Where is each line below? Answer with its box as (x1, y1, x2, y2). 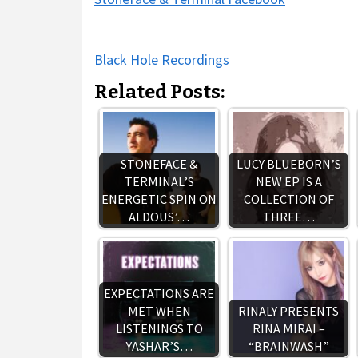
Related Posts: (94, 81, 225, 103)
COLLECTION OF (243, 191, 334, 207)
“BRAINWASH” (248, 338, 329, 354)
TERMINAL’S (124, 173, 194, 189)
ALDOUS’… (129, 209, 189, 225)
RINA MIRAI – (252, 320, 325, 336)
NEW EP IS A (255, 173, 322, 189)
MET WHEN (127, 303, 191, 319)
